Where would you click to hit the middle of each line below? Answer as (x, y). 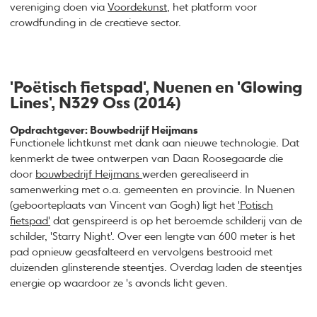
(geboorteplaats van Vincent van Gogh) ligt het (124, 205)
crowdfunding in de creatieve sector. (97, 23)
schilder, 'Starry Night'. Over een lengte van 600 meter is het (153, 236)
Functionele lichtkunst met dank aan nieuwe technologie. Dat (155, 143)
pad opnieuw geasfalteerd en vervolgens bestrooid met (142, 252)
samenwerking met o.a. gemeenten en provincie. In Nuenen (153, 190)
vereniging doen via (59, 8)
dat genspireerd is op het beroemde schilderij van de (177, 221)
